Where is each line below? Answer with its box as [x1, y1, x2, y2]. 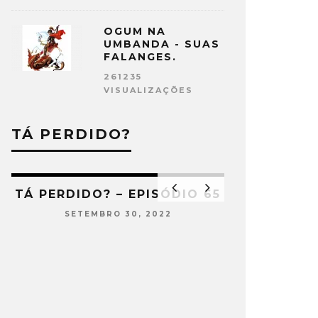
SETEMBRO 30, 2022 [64, 209, 172, 219]
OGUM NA [104, 25, 166, 38]
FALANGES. [104, 50, 177, 63]
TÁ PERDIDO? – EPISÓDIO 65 [15, 187, 221, 201]
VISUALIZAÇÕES [104, 85, 193, 95]
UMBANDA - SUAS [104, 38, 220, 50]
